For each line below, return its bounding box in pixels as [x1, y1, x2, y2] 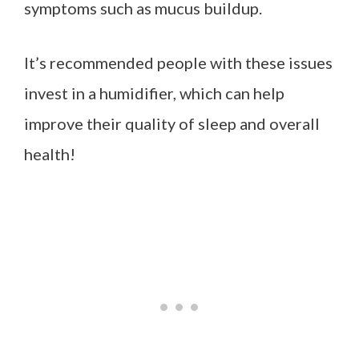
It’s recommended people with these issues [24, 52, 333, 72]
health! [24, 143, 75, 163]
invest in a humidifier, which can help [24, 83, 284, 103]
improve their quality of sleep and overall [24, 113, 320, 133]
